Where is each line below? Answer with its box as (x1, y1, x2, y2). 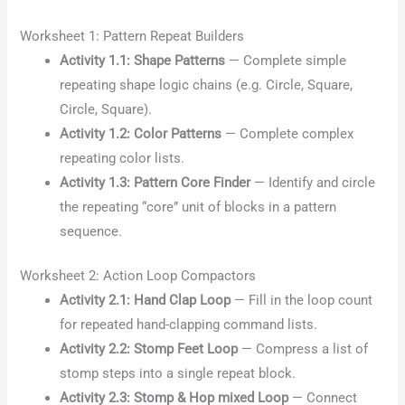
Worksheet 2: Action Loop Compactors (20, 267, 257, 284)
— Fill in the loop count (231, 291, 373, 308)
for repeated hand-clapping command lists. (60, 316, 318, 333)
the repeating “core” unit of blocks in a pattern (60, 198, 337, 215)
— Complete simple (225, 52, 347, 69)
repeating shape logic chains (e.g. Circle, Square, (60, 76, 353, 93)
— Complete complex (221, 125, 354, 142)
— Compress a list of (238, 340, 369, 357)
